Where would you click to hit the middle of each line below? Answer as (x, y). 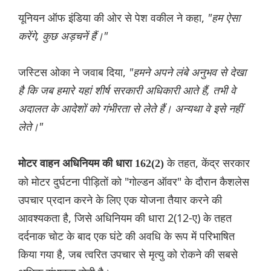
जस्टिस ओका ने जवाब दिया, (73, 72)
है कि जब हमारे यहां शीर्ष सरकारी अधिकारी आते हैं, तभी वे (127, 90)
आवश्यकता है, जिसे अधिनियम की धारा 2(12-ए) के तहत (125, 218)
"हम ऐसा (224, 18)
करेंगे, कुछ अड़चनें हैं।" (63, 36)
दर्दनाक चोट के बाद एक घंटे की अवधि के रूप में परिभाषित (126, 236)
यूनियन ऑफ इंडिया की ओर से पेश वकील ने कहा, (113, 18)
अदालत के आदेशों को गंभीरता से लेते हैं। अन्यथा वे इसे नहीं (130, 109)
